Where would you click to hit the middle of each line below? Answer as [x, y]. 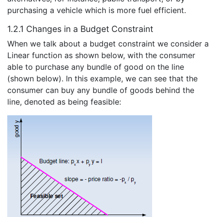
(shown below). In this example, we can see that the [102, 78]
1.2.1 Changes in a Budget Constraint [80, 29]
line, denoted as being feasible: [64, 101]
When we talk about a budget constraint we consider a [108, 43]
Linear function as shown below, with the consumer [101, 55]
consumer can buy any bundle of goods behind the [101, 90]
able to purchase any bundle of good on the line [96, 67]
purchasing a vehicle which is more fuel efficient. [97, 10]
